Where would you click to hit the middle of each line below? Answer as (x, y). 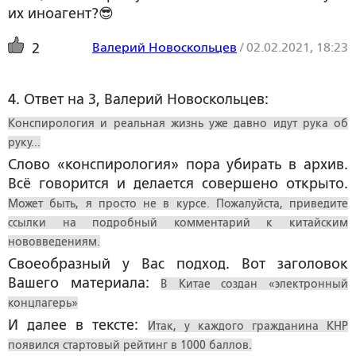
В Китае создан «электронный (255, 284)
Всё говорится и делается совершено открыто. (178, 184)
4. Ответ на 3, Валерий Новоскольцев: (138, 99)
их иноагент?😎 (61, 14)
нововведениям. (54, 242)
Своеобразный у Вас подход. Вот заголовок (178, 264)
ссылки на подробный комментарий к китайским (178, 222)
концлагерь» (43, 303)
